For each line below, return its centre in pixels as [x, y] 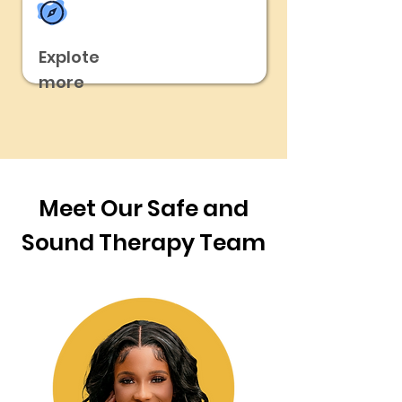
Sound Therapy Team [144, 243]
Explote [69, 57]
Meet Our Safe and [144, 209]
